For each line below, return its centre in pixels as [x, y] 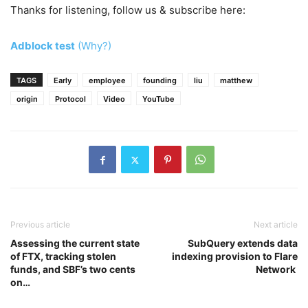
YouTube [158, 99]
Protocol [70, 99]
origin [27, 99]
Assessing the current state [75, 243]
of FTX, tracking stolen [63, 256]
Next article [276, 224]
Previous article [40, 224]
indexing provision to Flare [235, 256]
